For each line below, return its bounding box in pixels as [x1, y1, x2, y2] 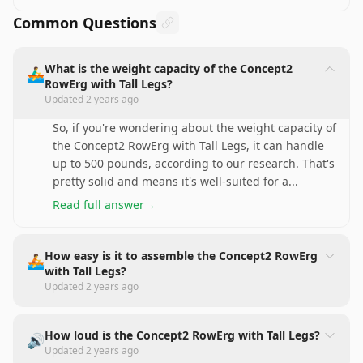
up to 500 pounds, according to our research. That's [53, 156, 335, 171]
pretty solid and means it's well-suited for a [53, 173, 288, 189]
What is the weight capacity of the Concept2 [45, 61, 293, 76]
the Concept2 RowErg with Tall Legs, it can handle [53, 138, 324, 153]
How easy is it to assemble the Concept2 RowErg [45, 248, 318, 263]
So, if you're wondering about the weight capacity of [53, 120, 336, 135]
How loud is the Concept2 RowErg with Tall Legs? [45, 327, 320, 343]
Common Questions [13, 13, 156, 32]
